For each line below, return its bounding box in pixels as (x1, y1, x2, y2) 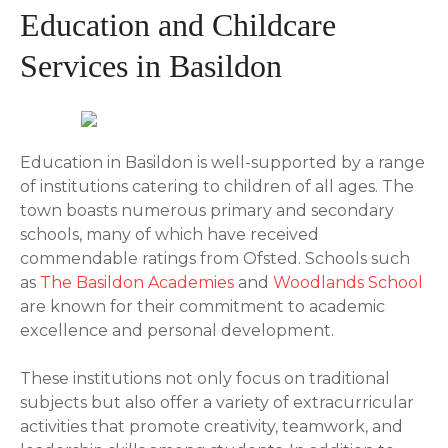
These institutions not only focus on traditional (20, 369, 390, 389)
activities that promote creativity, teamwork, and (20, 417, 403, 437)
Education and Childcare (20, 7, 336, 44)
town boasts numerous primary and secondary (20, 201, 394, 221)
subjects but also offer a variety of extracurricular (20, 393, 414, 413)
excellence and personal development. (20, 321, 334, 341)
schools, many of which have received (20, 225, 319, 245)
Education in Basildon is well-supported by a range (20, 153, 425, 173)
